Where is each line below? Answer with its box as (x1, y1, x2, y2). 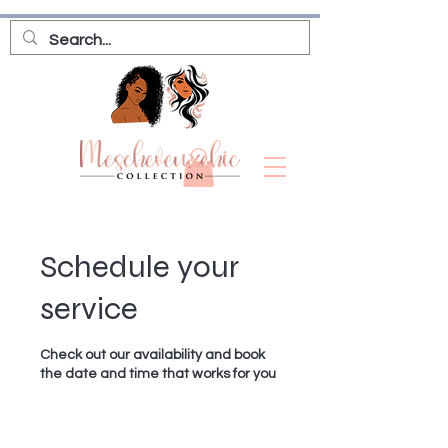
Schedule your (40, 247, 239, 287)
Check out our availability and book (40, 348, 265, 363)
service (40, 289, 138, 329)
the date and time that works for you (40, 367, 276, 382)
